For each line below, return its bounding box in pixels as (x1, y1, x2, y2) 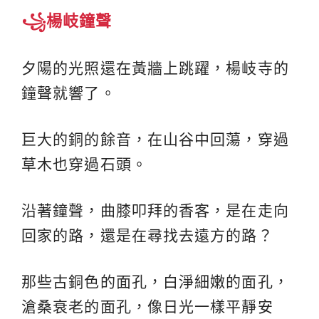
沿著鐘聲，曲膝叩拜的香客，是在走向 (21, 202, 289, 219)
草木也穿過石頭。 (21, 156, 147, 173)
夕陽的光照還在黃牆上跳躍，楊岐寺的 (21, 60, 289, 77)
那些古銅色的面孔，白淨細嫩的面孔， (21, 273, 289, 291)
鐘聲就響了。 (21, 85, 116, 102)
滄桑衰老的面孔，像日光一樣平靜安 (21, 298, 273, 315)
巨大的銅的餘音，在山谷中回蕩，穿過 (21, 131, 289, 148)
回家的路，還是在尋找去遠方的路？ (21, 227, 273, 244)
